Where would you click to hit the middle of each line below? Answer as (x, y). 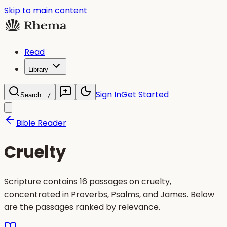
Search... (34, 95)
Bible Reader (41, 123)
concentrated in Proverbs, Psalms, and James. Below (109, 194)
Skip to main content (46, 10)
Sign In (108, 94)
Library (38, 70)
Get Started (145, 94)
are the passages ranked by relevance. (82, 207)
